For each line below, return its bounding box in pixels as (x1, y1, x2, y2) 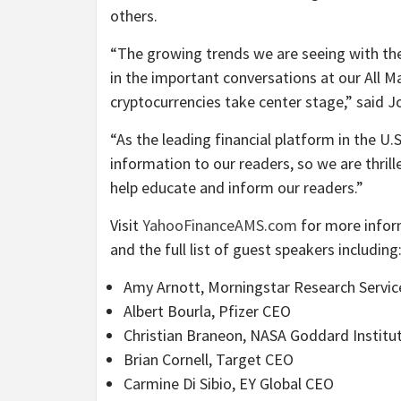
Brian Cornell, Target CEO (124, 348, 294, 370)
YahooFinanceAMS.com (142, 214, 297, 235)
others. (110, 4, 158, 26)
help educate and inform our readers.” (110, 176, 363, 198)
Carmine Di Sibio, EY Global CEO (124, 372, 334, 394)
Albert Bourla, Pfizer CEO (124, 300, 291, 321)
